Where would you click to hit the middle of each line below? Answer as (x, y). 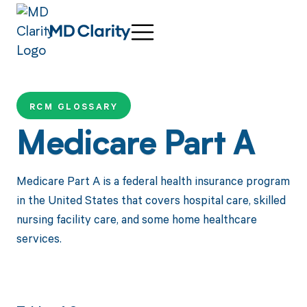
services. (39, 238)
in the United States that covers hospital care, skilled (151, 199)
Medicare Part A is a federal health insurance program (153, 180)
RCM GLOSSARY (74, 107)
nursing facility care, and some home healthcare (136, 219)
